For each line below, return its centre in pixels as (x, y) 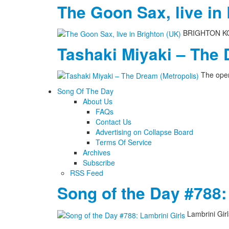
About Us (98, 101)
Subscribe (99, 163)
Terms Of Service (124, 142)
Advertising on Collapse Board (144, 132)
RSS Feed (87, 173)
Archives (97, 153)
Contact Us (113, 122)
